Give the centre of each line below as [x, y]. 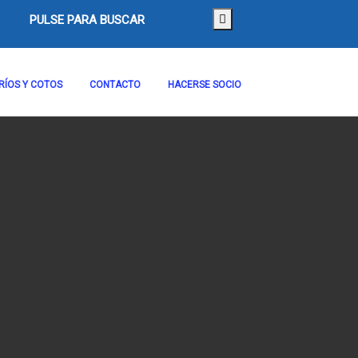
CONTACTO [115, 85]
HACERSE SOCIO [205, 85]
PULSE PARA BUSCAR [87, 20]
